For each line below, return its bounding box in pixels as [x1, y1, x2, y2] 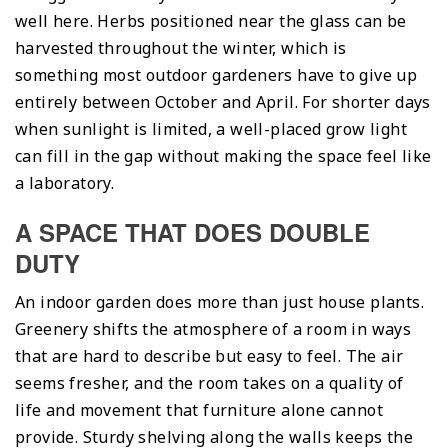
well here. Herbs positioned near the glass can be [15, 9, 407, 32]
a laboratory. [15, 171, 115, 194]
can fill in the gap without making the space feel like [15, 144, 432, 167]
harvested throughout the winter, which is [15, 36, 347, 59]
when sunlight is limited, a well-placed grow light [15, 117, 407, 140]
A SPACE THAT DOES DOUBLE [15, 214, 370, 249]
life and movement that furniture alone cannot [15, 398, 383, 421]
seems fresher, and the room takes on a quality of [15, 371, 404, 394]
